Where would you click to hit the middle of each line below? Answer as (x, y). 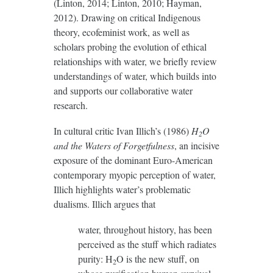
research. (70, 105)
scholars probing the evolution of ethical (130, 46)
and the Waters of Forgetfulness (114, 145)
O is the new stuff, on (158, 258)
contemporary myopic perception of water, (134, 174)
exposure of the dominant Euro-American (133, 160)
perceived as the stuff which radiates (147, 244)
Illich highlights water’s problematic (122, 189)
